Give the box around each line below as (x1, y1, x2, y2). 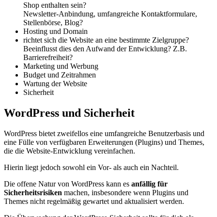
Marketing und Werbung (23, 62, 98, 71)
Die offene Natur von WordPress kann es (4, 180, 131, 188)
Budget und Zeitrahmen (23, 71, 96, 79)
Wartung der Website (23, 79, 87, 88)
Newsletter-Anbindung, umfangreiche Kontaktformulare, (23, 10, 197, 18)
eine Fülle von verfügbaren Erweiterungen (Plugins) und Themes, (4, 138, 204, 147)
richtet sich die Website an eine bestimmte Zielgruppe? (23, 36, 189, 45)
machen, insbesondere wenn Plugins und (62, 188, 188, 197)
